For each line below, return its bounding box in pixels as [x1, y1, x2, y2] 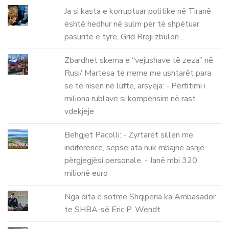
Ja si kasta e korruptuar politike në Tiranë [64, 6, 212, 17]
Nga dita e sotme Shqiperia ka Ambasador [64, 191, 216, 203]
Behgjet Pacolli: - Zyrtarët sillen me [64, 129, 194, 141]
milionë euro [64, 168, 108, 179]
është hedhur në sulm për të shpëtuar [64, 18, 200, 30]
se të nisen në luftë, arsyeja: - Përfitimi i [64, 80, 206, 92]
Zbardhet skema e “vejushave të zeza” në [64, 55, 214, 66]
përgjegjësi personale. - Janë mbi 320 [64, 155, 198, 167]
